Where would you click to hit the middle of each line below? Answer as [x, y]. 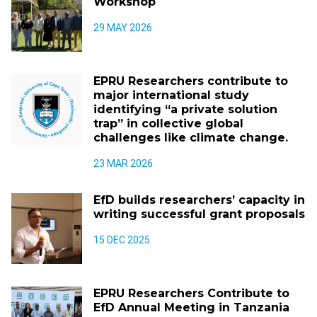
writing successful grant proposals [199, 214]
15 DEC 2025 [122, 240]
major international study [171, 95]
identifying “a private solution [185, 109]
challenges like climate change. [191, 138]
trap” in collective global [168, 123]
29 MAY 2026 [123, 28]
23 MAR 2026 [123, 163]
